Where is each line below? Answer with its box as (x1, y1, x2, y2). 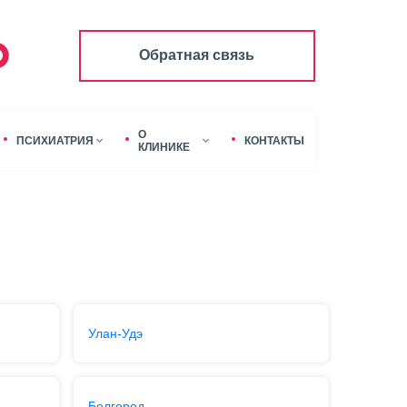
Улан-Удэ (87, 326, 143, 341)
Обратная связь (139, 47, 254, 63)
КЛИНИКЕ (138, 140, 191, 154)
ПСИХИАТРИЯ (16, 134, 94, 147)
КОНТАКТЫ (243, 134, 304, 147)
